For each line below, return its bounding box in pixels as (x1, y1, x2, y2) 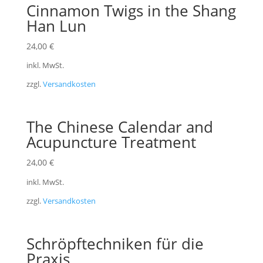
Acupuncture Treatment (26, 131, 196, 153)
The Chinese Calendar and (26, 116, 213, 138)
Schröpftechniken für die (26, 233, 204, 255)
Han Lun (26, 15, 86, 36)
